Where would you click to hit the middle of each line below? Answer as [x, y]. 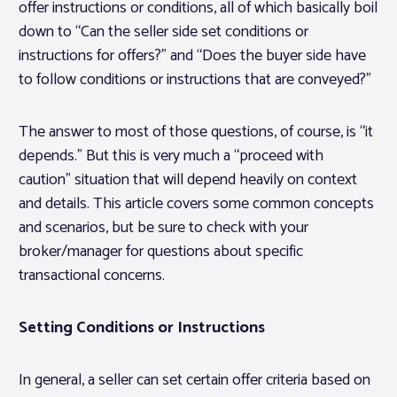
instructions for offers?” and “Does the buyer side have [192, 56]
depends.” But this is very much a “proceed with [171, 156]
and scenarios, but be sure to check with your [163, 228]
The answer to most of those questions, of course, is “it [196, 132]
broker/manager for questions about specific [161, 252]
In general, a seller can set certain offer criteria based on [195, 381]
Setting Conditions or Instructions [142, 328]
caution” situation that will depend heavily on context [188, 180]
